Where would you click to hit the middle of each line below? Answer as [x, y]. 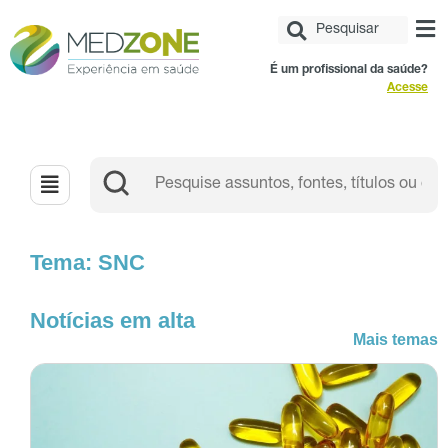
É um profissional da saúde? [349, 70]
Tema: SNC [87, 263]
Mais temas [395, 340]
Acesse [407, 88]
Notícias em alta [112, 321]
